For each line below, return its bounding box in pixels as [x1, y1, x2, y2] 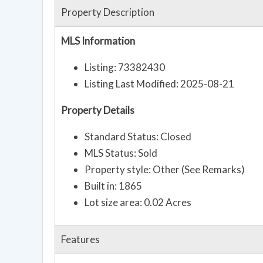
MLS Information [61, 35, 135, 48]
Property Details [61, 104, 134, 117]
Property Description [61, 6, 154, 19]
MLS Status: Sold [85, 147, 157, 160]
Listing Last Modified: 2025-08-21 [85, 77, 234, 90]
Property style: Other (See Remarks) [85, 163, 245, 176]
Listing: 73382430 [85, 61, 165, 74]
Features [61, 233, 100, 246]
